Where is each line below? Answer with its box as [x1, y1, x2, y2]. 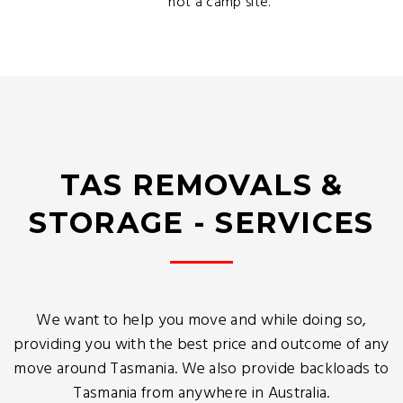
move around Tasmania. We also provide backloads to [13, 356, 390, 382]
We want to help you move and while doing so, [36, 308, 367, 334]
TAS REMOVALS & [59, 167, 344, 202]
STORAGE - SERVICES [29, 205, 374, 240]
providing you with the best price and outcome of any [13, 332, 390, 358]
